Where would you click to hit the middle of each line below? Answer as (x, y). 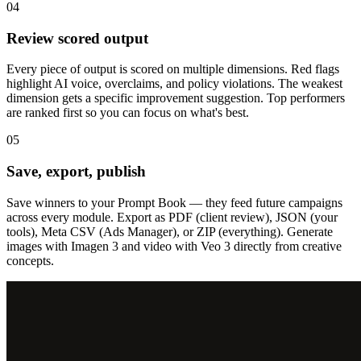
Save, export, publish (76, 172)
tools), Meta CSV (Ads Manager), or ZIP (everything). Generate (170, 231)
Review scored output (77, 38)
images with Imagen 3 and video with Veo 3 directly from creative (174, 246)
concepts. (30, 260)
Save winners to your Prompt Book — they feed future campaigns (174, 202)
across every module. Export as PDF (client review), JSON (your (172, 217)
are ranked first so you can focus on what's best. (128, 113)
